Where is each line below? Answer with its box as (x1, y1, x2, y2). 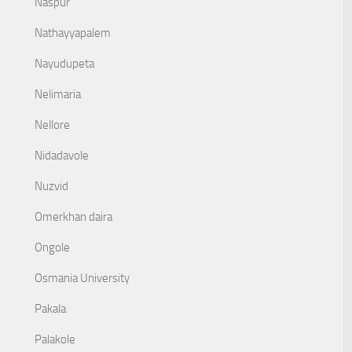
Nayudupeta (35, 57, 94, 71)
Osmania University (35, 271, 130, 285)
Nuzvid (35, 179, 68, 193)
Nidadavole (35, 148, 89, 163)
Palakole (35, 332, 75, 346)
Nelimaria (35, 87, 81, 101)
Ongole (35, 240, 70, 255)
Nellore (35, 118, 70, 132)
